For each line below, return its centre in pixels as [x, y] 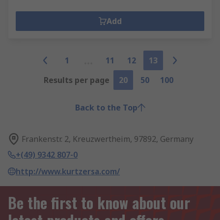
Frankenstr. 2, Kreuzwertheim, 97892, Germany [108, 139]
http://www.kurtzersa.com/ [68, 171]
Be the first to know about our [99, 203]
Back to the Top [106, 108]
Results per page [77, 80]
